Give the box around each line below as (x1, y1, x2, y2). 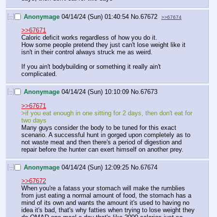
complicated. (21, 70, 57, 78)
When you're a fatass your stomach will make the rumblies (21, 185, 185, 192)
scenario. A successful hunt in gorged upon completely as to (21, 131, 190, 139)
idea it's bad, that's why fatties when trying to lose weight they (21, 206, 195, 214)
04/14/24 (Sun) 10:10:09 (62, 88, 129, 96)
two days (21, 116, 46, 124)
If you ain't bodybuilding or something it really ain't (21, 63, 161, 71)
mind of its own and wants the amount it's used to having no (21, 199, 189, 207)
